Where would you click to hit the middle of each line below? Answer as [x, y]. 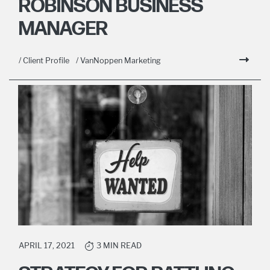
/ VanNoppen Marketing [118, 61]
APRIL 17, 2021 [47, 245]
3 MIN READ [119, 245]
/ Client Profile [44, 61]
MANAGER [63, 30]
